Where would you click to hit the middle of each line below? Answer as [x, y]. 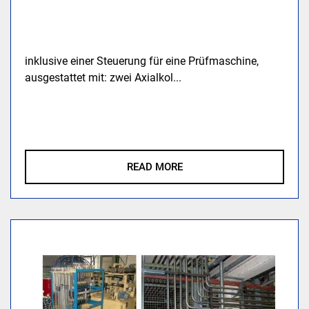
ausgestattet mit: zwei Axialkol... [103, 77]
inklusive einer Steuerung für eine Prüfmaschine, [142, 61]
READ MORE [154, 167]
